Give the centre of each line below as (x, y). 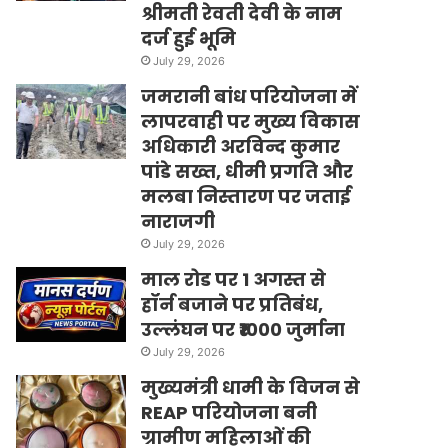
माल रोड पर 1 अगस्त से (234, 279)
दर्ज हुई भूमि (189, 38)
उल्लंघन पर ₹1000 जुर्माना (243, 329)
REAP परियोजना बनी (229, 412)
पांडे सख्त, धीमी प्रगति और (247, 171)
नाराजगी (178, 221)
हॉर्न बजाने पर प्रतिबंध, (232, 304)
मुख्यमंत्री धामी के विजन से (251, 387)
